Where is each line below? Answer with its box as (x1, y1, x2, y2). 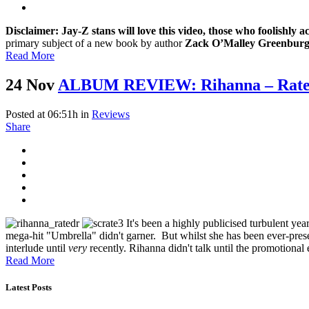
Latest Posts (6, 282, 52, 293)
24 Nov (6, 75, 54, 94)
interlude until (6, 241, 68, 254)
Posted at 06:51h (6, 108, 78, 120)
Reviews (92, 108, 130, 120)
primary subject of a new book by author (6, 37, 185, 50)
